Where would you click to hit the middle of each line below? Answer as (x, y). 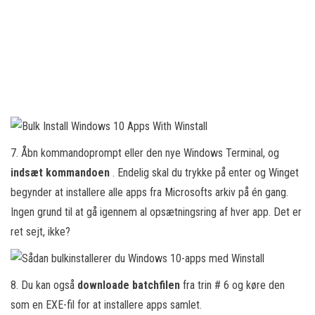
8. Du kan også (44, 285)
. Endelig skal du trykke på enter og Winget (206, 173)
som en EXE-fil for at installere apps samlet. (106, 305)
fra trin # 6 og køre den (234, 285)
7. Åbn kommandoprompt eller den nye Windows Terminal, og (145, 153)
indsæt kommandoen (62, 173)
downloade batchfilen (130, 285)
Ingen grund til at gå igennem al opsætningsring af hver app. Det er (156, 212)
